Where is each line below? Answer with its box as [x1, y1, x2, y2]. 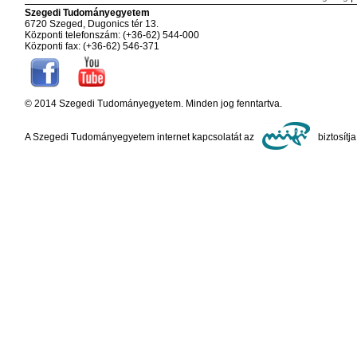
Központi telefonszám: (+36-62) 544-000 [24, 29, 199, 41]
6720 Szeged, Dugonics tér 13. [24, 18, 159, 30]
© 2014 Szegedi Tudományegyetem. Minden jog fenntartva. [24, 98, 282, 110]
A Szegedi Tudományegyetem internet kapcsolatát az [24, 131, 257, 143]
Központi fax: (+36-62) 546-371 [24, 41, 159, 53]
